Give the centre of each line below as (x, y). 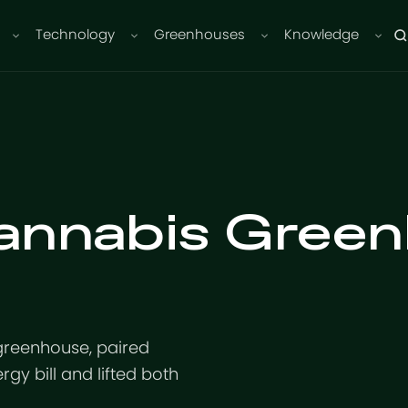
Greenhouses (200, 35)
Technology (76, 35)
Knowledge (322, 35)
